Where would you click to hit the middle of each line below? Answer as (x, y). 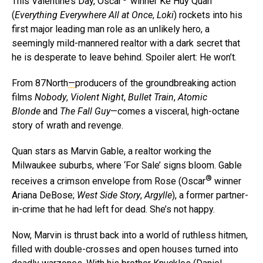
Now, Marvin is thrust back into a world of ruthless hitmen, (130, 235)
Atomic (193, 97)
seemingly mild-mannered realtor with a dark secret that (126, 43)
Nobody (50, 97)
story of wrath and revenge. (70, 126)
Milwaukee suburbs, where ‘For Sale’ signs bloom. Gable (127, 166)
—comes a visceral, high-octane (175, 112)
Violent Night (97, 97)
